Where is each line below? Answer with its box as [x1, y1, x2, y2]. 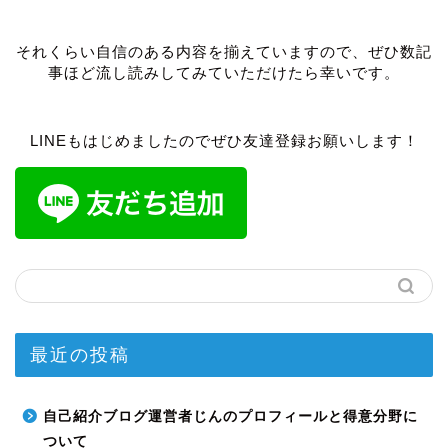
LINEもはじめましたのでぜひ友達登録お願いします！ [29, 132, 419, 150]
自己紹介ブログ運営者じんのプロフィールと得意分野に [43, 409, 418, 425]
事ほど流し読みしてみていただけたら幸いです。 [48, 63, 400, 81]
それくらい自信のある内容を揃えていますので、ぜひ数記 [16, 42, 432, 60]
